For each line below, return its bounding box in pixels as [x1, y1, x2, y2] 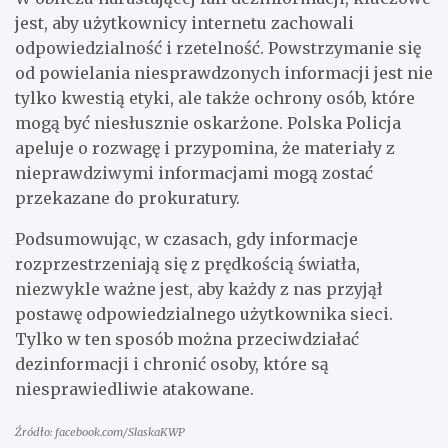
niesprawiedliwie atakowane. [15, 378, 254, 399]
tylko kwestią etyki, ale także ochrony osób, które [15, 87, 415, 108]
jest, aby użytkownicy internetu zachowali [15, 12, 354, 33]
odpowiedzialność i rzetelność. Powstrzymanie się [15, 37, 421, 58]
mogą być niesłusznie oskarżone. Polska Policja [15, 112, 401, 133]
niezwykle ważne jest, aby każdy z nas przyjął [15, 278, 383, 299]
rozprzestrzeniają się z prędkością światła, [15, 253, 360, 274]
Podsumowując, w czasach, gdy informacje [15, 228, 358, 249]
